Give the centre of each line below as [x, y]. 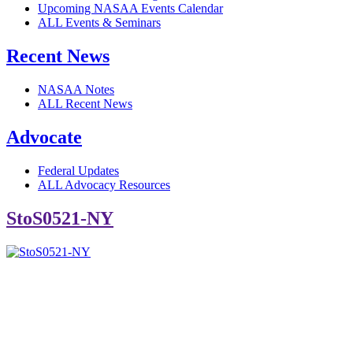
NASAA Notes [76, 90]
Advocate [44, 137]
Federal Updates [78, 171]
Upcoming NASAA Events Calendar [130, 9]
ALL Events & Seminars [99, 23]
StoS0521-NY [60, 218]
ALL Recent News [85, 104]
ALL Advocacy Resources [104, 185]
